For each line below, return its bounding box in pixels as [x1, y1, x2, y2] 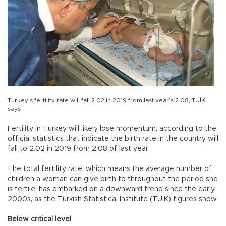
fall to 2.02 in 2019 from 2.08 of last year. [8, 145, 150, 152]
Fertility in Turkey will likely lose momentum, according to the [8, 125, 216, 132]
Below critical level [8, 215, 71, 223]
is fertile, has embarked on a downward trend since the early [8, 185, 215, 193]
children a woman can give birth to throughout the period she [8, 175, 218, 183]
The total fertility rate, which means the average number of [8, 165, 212, 173]
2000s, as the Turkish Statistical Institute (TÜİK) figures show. [8, 195, 218, 203]
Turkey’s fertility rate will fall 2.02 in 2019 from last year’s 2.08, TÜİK [8, 97, 205, 103]
